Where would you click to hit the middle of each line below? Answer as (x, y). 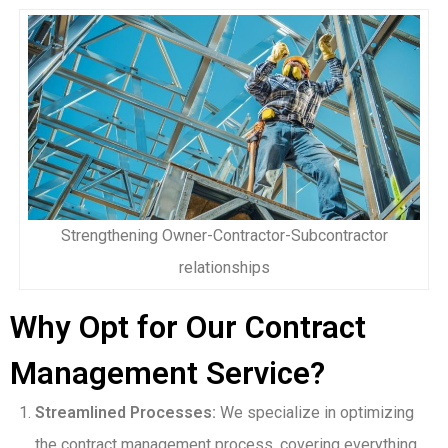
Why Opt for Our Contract (188, 328)
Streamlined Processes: (125, 413)
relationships (224, 268)
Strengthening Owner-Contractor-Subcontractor (224, 236)
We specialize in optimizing (315, 413)
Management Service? (167, 374)
